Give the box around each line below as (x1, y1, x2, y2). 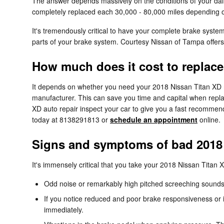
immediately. (44, 204, 83, 214)
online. (197, 114, 220, 124)
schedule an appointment (110, 114, 197, 124)
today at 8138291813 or (32, 114, 110, 124)
